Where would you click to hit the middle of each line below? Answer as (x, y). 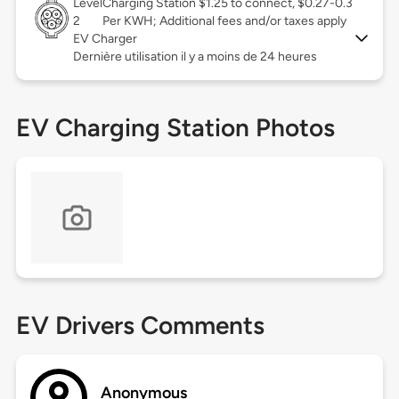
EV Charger (105, 39)
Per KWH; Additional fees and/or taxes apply (224, 21)
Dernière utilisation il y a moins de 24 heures (195, 57)
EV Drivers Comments (140, 326)
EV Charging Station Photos (175, 128)
